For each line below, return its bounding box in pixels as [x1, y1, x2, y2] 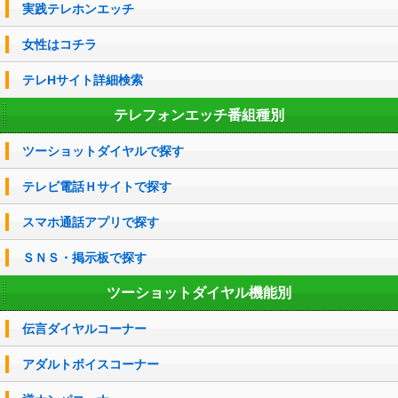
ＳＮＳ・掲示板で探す [22, 250, 147, 265]
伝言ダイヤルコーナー [22, 321, 147, 336]
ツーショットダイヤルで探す [22, 143, 184, 158]
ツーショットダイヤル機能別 [107, 284, 291, 300]
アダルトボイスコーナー [22, 356, 159, 371]
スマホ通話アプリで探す [22, 214, 159, 229]
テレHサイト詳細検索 [22, 72, 143, 87]
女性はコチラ [22, 36, 97, 52]
